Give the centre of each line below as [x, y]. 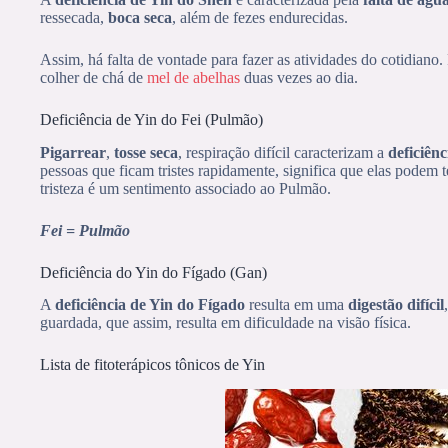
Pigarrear [73, 152]
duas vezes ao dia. [299, 77]
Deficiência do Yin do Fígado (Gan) [153, 272]
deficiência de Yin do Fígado [150, 305]
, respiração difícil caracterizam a [283, 152]
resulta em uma [296, 305]
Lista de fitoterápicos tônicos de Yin [152, 365]
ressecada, [74, 17]
